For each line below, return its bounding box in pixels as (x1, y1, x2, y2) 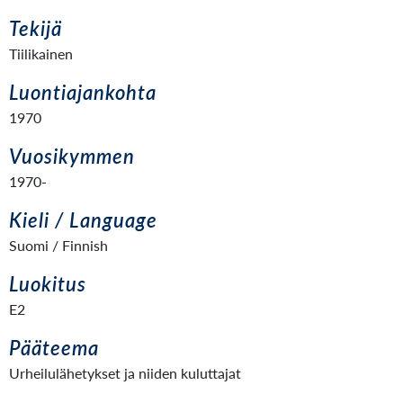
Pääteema (9, 336, 99, 360)
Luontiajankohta (9, 80, 157, 104)
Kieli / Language (9, 208, 157, 232)
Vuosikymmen (9, 144, 135, 168)
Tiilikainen (9, 45, 73, 62)
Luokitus (9, 272, 86, 296)
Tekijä (9, 16, 62, 40)
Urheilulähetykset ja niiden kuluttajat (9, 364, 241, 381)
